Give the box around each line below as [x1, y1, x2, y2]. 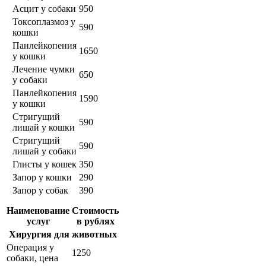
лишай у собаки [12, 146, 77, 157]
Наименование [7, 205, 69, 216]
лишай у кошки [12, 122, 75, 133]
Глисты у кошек [12, 159, 77, 170]
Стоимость [72, 205, 119, 216]
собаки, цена [7, 253, 58, 264]
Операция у [7, 242, 54, 253]
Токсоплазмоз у [12, 17, 75, 27]
